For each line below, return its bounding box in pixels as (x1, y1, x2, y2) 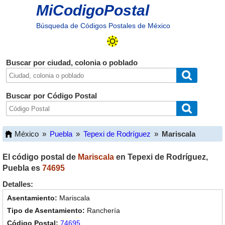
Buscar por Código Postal (6, 91, 97, 100)
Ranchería (87, 206, 120, 214)
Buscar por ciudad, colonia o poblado (6, 58, 138, 67)
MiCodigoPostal (36, 2, 149, 19)
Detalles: (3, 180, 33, 188)
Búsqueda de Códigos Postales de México (36, 22, 170, 30)
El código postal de (3, 153, 78, 161)
